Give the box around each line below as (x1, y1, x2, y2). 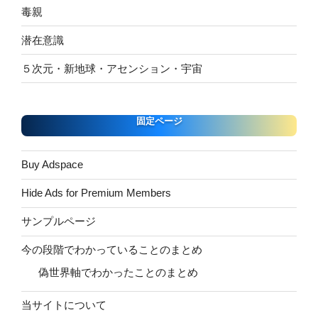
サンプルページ (21, 215, 96, 228)
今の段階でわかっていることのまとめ (21, 243, 202, 256)
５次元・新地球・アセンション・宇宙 (21, 62, 202, 75)
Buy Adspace (21, 158, 83, 171)
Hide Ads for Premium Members (21, 187, 171, 199)
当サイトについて (21, 299, 106, 312)
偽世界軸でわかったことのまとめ (38, 265, 198, 278)
